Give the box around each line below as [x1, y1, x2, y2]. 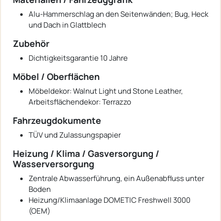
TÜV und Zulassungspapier [29, 129, 121, 140]
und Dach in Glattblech [29, 19, 106, 30]
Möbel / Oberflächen [13, 70, 100, 82]
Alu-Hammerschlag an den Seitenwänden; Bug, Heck [29, 8, 208, 19]
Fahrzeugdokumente [13, 114, 101, 126]
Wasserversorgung [13, 157, 94, 170]
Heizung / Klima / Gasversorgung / [13, 147, 159, 159]
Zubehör [13, 37, 49, 49]
